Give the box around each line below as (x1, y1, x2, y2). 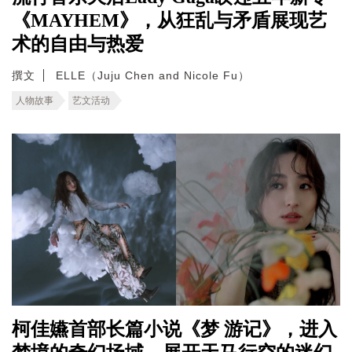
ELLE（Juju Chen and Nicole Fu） (56, 68, 250, 82)
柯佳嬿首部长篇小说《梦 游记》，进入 (12, 318, 337, 339)
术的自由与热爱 (12, 33, 144, 54)
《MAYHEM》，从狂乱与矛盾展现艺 (12, 9, 327, 31)
